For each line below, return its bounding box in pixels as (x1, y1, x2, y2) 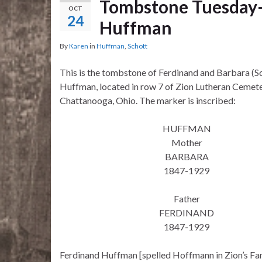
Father (173, 193, 200, 205)
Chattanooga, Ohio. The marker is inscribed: (60, 95, 236, 106)
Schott (127, 42, 147, 51)
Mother (171, 137, 202, 149)
